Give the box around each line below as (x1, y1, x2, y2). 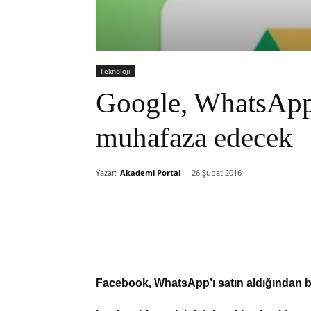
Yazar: (96, 167, 117, 178)
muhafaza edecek (96, 121, 293, 154)
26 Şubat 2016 (192, 167, 242, 178)
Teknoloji (100, 66, 131, 76)
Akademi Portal (120, 167, 180, 178)
